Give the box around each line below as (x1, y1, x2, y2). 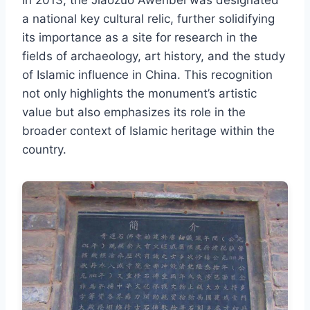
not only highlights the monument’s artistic (22, 86, 257, 100)
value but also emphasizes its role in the (22, 104, 246, 119)
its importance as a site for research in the (22, 30, 257, 44)
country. (22, 142, 66, 156)
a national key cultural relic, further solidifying (22, 11, 275, 26)
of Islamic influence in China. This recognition (22, 67, 273, 82)
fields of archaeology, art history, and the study (22, 48, 285, 63)
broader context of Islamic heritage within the (22, 123, 275, 138)
